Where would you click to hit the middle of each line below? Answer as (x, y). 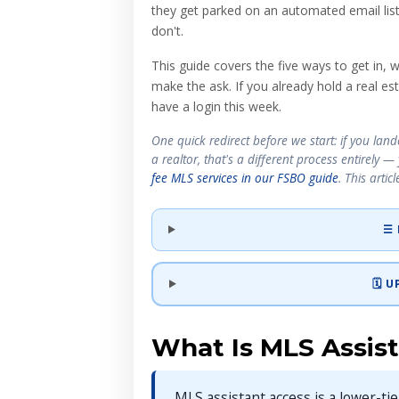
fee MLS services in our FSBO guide (245, 177)
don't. (167, 30)
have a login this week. (216, 106)
